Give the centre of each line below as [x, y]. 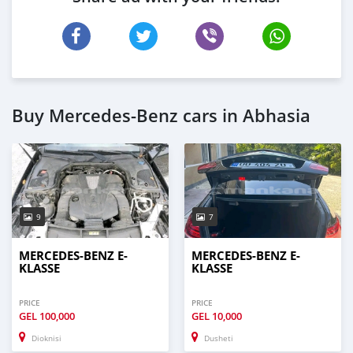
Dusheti [219, 338]
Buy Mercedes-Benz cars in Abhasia [161, 115]
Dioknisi [46, 338]
